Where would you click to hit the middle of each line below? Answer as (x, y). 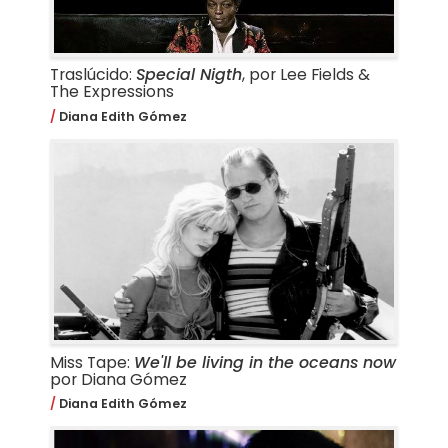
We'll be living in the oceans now (264, 362)
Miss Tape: (91, 362)
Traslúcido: (92, 75)
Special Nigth (188, 75)
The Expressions (111, 92)
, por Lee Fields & (305, 75)
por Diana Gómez (118, 379)
